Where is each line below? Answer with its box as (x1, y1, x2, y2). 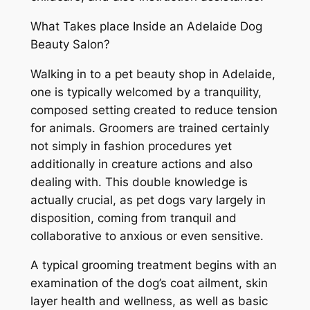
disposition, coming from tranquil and (30, 210, 237, 225)
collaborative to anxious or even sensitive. (30, 228, 264, 243)
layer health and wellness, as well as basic (30, 294, 268, 309)
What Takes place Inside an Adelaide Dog (30, 19, 262, 33)
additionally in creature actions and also (30, 156, 253, 171)
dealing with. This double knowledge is (30, 174, 248, 189)
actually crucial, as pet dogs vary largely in (30, 192, 266, 207)
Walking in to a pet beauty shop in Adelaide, (30, 66, 275, 81)
